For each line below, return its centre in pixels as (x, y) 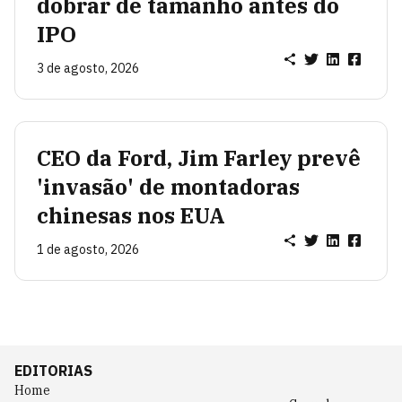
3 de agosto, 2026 (88, 68)
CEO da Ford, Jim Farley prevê (199, 157)
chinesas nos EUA (131, 215)
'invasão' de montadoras (168, 186)
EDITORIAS (53, 370)
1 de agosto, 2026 (88, 249)
